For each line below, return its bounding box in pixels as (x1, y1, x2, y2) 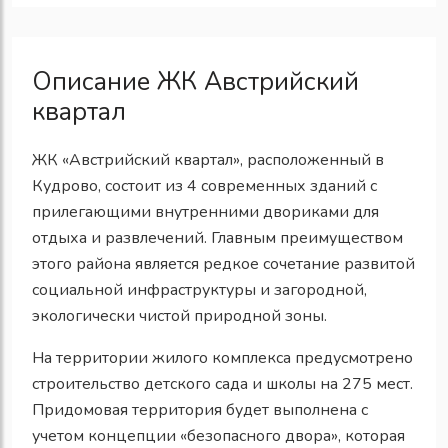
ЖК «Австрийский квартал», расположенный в (32, 148, 384, 171)
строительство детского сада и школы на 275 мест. (32, 372, 413, 395)
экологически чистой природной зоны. (32, 304, 327, 327)
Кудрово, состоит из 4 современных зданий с (32, 174, 377, 197)
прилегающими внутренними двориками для (32, 200, 379, 223)
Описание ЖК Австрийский (32, 63, 359, 99)
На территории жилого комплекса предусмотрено (32, 346, 413, 369)
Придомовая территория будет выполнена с (32, 398, 368, 421)
